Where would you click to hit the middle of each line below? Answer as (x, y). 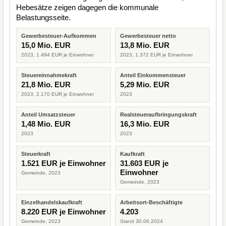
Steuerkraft (36, 154)
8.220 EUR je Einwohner (64, 212)
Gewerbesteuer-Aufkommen (59, 36)
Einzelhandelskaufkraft (52, 202)
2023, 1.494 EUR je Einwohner (58, 55)
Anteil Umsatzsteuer (48, 115)
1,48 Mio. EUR (46, 124)
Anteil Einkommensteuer (153, 75)
